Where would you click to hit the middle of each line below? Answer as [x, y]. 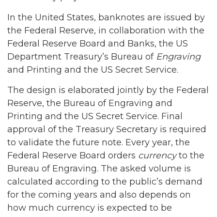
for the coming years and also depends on [99, 195]
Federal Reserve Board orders [73, 155]
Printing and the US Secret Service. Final [95, 116]
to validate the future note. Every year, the [99, 142]
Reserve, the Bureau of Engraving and [90, 103]
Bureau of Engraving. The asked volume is [99, 169]
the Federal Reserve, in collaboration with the [106, 30]
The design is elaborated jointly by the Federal [108, 90]
